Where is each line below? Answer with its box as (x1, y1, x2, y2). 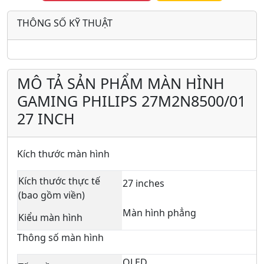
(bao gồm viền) (18, 188, 85, 202)
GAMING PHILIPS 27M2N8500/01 (17, 90, 246, 111)
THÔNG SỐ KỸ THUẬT (17, 16, 113, 29)
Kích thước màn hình (17, 147, 110, 160)
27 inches (123, 176, 164, 190)
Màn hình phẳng (123, 206, 196, 219)
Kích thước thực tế (18, 174, 100, 187)
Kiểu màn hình (18, 210, 82, 224)
